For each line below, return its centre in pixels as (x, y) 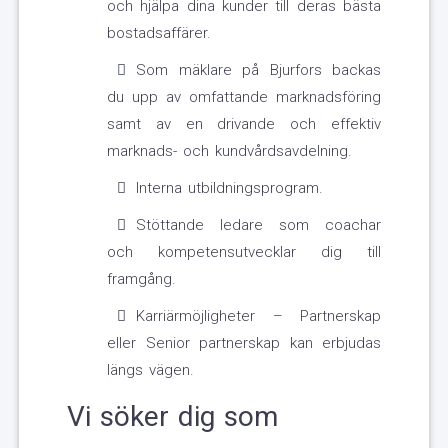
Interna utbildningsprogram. (229, 188)
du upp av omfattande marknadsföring (244, 97)
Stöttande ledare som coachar (258, 225)
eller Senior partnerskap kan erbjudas (244, 343)
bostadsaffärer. (159, 33)
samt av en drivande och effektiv (244, 124)
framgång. (141, 279)
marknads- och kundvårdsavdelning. (229, 151)
